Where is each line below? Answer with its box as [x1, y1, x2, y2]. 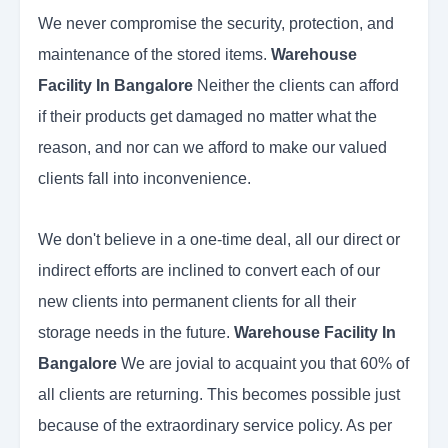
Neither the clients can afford [193, 77, 399, 95]
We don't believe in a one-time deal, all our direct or [38, 231, 400, 249]
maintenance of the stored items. [38, 46, 271, 64]
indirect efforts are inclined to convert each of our [38, 262, 380, 280]
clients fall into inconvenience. [38, 170, 251, 188]
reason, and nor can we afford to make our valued [38, 139, 387, 157]
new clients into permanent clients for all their [38, 293, 356, 311]
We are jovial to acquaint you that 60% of [117, 355, 409, 373]
